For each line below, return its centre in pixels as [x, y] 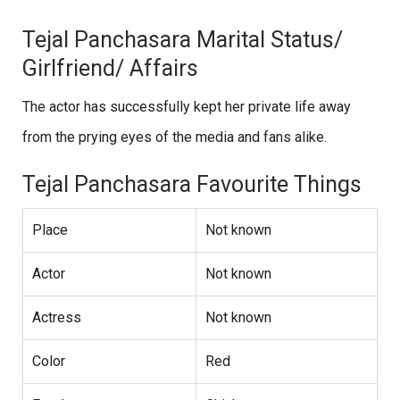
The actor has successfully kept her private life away [187, 106]
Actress [57, 317]
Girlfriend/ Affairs [110, 68]
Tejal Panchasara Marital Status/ [183, 39]
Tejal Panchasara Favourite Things [192, 184]
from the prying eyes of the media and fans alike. [175, 137]
